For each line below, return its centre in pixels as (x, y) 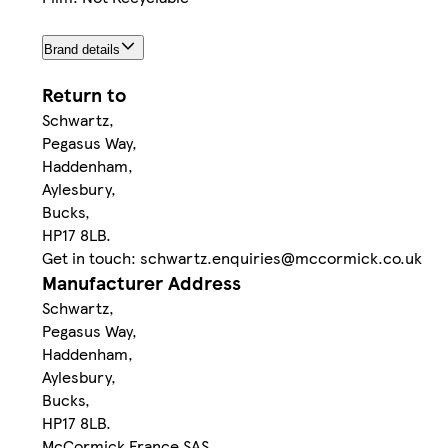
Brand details (82, 50)
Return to (84, 95)
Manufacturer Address (141, 283)
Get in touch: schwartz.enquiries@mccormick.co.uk (232, 258)
